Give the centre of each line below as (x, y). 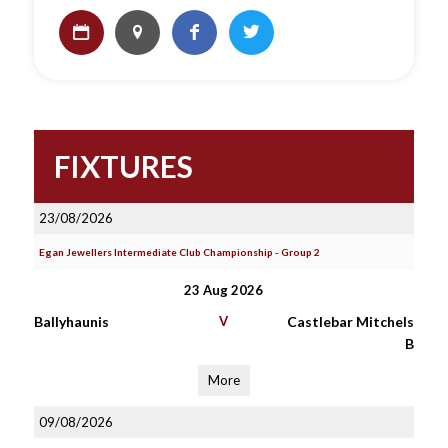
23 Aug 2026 (224, 290)
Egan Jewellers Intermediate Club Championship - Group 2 (179, 252)
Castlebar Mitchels (350, 321)
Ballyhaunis (71, 321)
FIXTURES (123, 166)
